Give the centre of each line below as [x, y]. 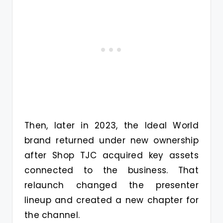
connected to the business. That [111, 170]
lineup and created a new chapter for [111, 200]
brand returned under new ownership [111, 140]
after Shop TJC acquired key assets [111, 155]
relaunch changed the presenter [111, 185]
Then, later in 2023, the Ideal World [111, 125]
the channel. [52, 215]
